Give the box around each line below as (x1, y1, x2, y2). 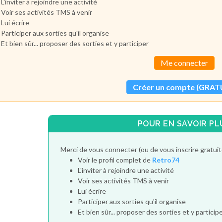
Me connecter (161, 57, 209, 67)
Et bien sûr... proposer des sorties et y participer (1, 39, 149, 48)
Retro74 (152, 155, 179, 164)
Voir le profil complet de (77, 155, 152, 164)
